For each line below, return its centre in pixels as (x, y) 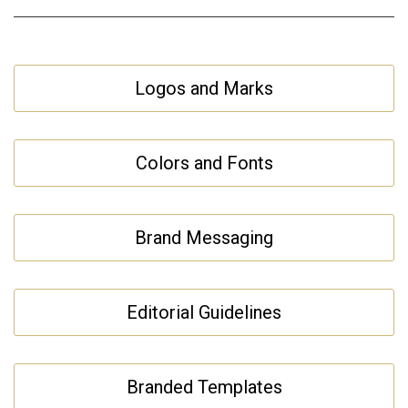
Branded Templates (204, 387)
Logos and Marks (204, 88)
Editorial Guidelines (204, 312)
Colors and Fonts (204, 163)
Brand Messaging (204, 237)
